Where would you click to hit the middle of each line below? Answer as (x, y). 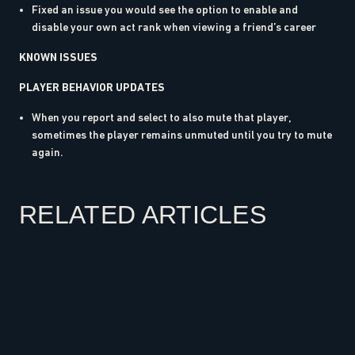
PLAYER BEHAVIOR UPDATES (92, 88)
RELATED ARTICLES (143, 215)
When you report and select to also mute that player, (162, 118)
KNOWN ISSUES (58, 57)
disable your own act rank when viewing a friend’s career (174, 27)
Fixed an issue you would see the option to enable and (165, 10)
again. (48, 153)
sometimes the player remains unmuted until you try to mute (182, 135)
